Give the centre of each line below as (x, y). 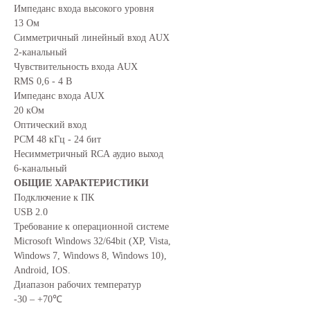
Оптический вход (50, 125)
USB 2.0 (31, 212)
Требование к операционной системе (91, 227)
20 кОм (29, 111)
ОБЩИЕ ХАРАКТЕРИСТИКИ (81, 183)
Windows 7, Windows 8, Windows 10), (90, 256)
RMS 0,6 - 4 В (43, 82)
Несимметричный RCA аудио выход (89, 154)
